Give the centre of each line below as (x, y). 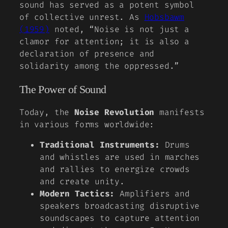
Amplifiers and (152, 194)
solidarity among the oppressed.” (99, 66)
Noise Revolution (115, 112)
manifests (179, 112)
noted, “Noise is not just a (119, 30)
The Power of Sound (63, 89)
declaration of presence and (87, 54)
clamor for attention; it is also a (104, 42)
